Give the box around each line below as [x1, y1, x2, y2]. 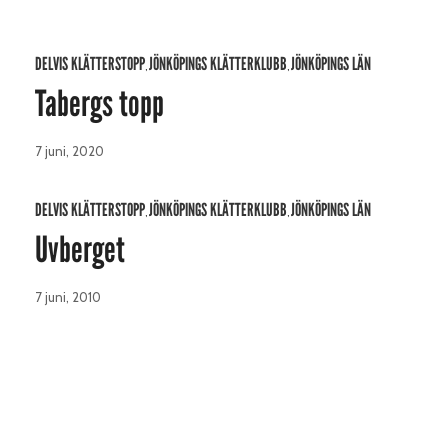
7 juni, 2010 [35, 289, 101, 306]
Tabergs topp [35, 82, 164, 126]
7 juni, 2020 [35, 143, 104, 160]
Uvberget [35, 228, 125, 272]
